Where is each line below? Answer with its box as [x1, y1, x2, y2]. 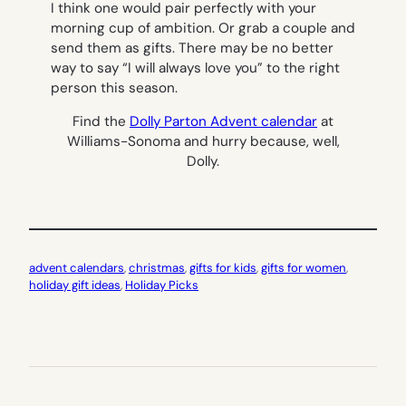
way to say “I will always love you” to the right [51, 58, 340, 77]
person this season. [51, 78, 178, 97]
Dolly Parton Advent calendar [130, 112, 317, 131]
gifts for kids [189, 260, 256, 276]
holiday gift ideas [29, 277, 121, 294]
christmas [129, 260, 185, 276]
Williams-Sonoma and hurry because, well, [66, 132, 340, 151]
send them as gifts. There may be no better [51, 38, 333, 57]
